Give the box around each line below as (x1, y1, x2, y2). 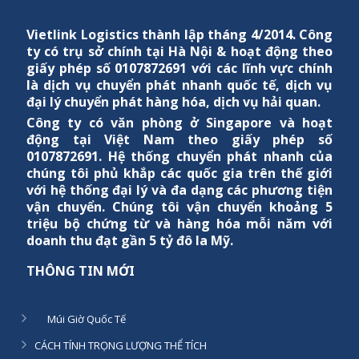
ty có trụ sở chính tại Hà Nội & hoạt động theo (26, 42, 333, 61)
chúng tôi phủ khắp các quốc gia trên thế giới (26, 164, 333, 183)
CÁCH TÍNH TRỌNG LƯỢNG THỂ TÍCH (34, 338, 207, 353)
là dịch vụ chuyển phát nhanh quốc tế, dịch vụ (26, 76, 333, 95)
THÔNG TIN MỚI (26, 262, 135, 280)
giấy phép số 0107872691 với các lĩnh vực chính (26, 59, 333, 78)
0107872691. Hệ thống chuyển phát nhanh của (26, 147, 333, 166)
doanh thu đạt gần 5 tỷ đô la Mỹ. (26, 232, 233, 250)
